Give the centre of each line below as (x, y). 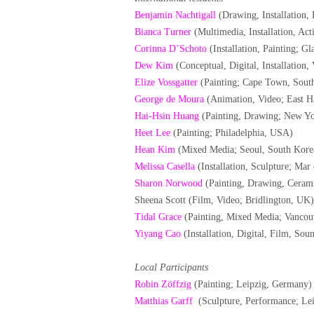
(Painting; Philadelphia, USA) (232, 133)
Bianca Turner (163, 32)
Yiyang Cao (158, 234)
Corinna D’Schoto (171, 49)
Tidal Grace (158, 217)
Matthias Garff (164, 301)
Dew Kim (154, 66)
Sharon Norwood (169, 183)
